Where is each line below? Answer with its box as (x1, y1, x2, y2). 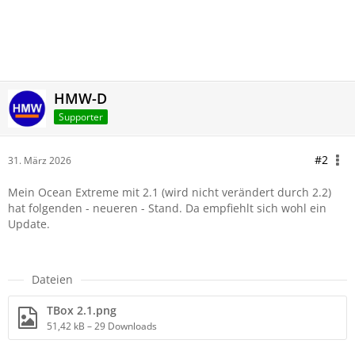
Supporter (59, 109, 103, 124)
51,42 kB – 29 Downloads (47, 319, 157, 333)
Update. (8, 216, 50, 231)
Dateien (32, 272, 73, 287)
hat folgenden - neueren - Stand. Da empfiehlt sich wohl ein (8, 200, 326, 216)
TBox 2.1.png (47, 303, 116, 318)
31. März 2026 (8, 154, 71, 167)
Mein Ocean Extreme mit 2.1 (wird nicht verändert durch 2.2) (8, 185, 331, 200)
